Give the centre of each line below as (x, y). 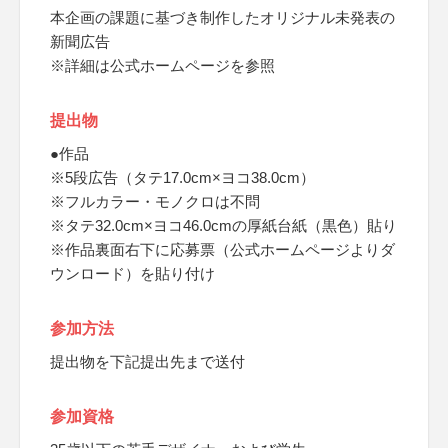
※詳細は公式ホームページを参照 (162, 65)
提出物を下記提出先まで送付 (147, 361)
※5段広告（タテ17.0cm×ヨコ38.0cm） (182, 177)
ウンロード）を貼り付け (132, 273)
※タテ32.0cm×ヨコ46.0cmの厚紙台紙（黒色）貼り (223, 225)
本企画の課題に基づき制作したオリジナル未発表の (222, 17)
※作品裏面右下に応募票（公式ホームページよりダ (222, 249)
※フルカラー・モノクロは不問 (155, 201)
